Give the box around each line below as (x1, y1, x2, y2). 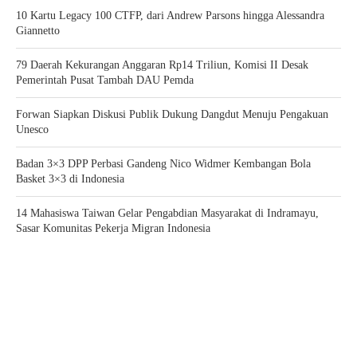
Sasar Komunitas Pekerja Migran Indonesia (16, 222, 210, 235)
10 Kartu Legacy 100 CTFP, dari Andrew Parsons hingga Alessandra (16, 10, 324, 22)
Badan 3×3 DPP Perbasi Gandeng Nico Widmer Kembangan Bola (16, 158, 311, 171)
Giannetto (16, 25, 60, 37)
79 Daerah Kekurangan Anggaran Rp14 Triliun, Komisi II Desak (16, 59, 308, 72)
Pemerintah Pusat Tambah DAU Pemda (16, 74, 194, 87)
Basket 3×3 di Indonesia (16, 173, 124, 186)
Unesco (16, 124, 49, 136)
